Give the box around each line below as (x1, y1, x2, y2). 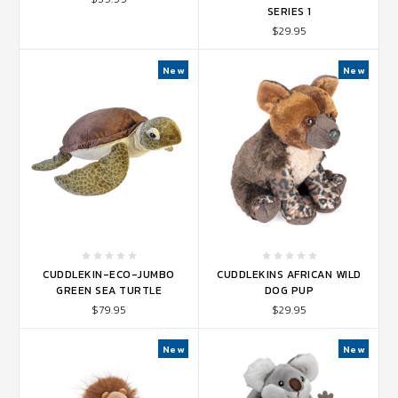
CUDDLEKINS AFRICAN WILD (217, 267, 362, 283)
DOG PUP (264, 283, 314, 299)
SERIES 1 (267, 4, 312, 20)
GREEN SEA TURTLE (56, 283, 162, 299)
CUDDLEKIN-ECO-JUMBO (43, 267, 175, 283)
